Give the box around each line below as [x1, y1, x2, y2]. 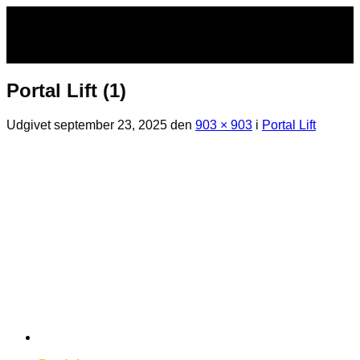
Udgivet [6, 117, 54, 132]
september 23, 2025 [54, 117, 167, 132]
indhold [6, 35, 48, 48]
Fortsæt [6, 6, 49, 19]
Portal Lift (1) [6, 79, 126, 101]
